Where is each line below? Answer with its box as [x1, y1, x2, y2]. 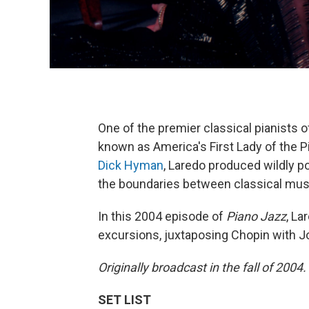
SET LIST [98, 292, 151, 307]
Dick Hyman [98, 157, 163, 172]
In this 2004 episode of [98, 208, 226, 223]
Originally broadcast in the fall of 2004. [98, 259, 306, 275]
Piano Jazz [226, 208, 286, 223]
